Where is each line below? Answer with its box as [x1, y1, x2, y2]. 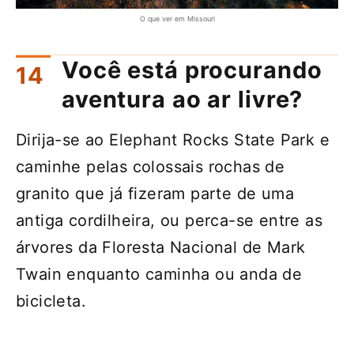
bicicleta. [16, 292, 87, 311]
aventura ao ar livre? [62, 85, 303, 114]
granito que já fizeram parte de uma [16, 184, 294, 204]
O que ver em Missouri [139, 13, 215, 23]
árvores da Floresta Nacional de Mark [16, 238, 306, 258]
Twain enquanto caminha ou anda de [16, 265, 303, 284]
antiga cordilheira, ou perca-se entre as [16, 211, 322, 231]
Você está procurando [62, 56, 322, 85]
